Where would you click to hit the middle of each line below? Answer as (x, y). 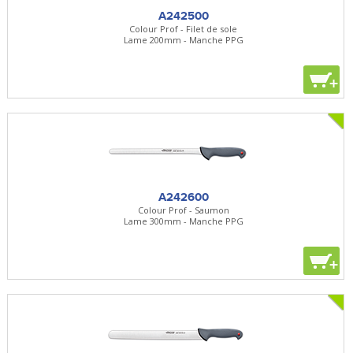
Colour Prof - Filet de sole (184, 28)
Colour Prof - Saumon (183, 210)
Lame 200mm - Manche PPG (183, 39)
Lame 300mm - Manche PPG (183, 221)
